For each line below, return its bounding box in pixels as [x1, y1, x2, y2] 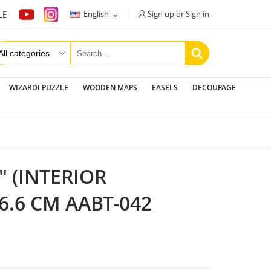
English [82, 8, 111, 20]
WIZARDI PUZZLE [8, 82, 68, 93]
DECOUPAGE [192, 82, 236, 93]
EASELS [151, 82, 178, 93]
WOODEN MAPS [82, 82, 137, 93]
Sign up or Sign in [148, 8, 209, 19]
